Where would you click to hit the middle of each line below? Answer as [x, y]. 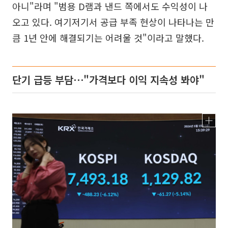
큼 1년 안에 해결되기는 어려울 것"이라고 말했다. [108, 38]
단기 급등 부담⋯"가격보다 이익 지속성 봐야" [108, 80]
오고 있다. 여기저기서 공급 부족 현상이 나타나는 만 [113, 22]
